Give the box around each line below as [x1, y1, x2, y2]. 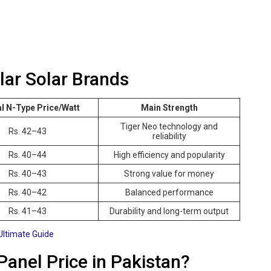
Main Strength [140, 102, 198, 113]
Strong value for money [124, 168, 214, 178]
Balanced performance [125, 187, 214, 197]
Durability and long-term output [109, 206, 229, 216]
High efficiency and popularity [113, 149, 225, 160]
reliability [152, 131, 186, 141]
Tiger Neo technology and [120, 121, 218, 131]
